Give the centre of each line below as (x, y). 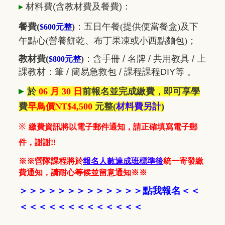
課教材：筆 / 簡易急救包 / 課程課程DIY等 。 (107, 72)
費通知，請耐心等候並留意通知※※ (83, 173)
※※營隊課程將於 (51, 161)
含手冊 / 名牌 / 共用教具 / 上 (149, 59)
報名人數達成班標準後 (123, 161)
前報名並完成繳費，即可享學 (141, 92)
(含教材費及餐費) (87, 7)
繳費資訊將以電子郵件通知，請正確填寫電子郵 (113, 127)
